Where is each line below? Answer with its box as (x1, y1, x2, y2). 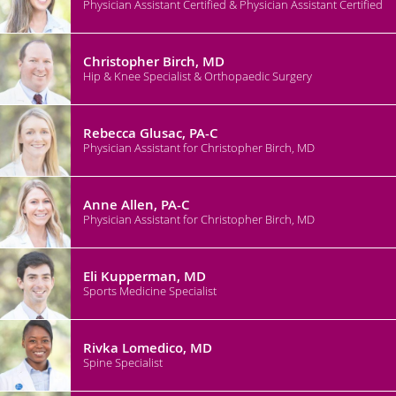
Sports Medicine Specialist (83, 282, 217, 299)
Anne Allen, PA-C (83, 194, 190, 214)
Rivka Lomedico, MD (83, 338, 212, 357)
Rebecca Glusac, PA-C (83, 123, 218, 142)
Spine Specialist (83, 354, 163, 370)
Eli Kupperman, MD (83, 266, 206, 286)
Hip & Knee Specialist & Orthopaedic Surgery (83, 67, 312, 84)
